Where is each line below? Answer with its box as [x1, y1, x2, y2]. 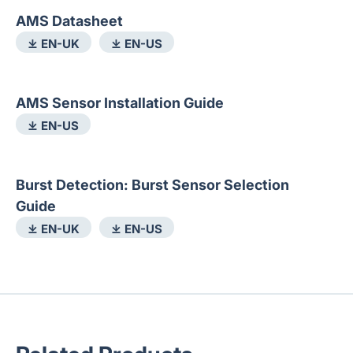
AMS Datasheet [16, 13, 123, 29]
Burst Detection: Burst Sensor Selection [16, 176, 289, 193]
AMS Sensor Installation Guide [16, 95, 224, 111]
